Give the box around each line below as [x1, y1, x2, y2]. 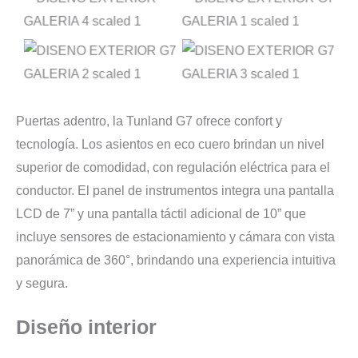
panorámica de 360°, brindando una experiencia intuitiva [16, 252, 336, 267]
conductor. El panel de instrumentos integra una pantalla [16, 182, 334, 197]
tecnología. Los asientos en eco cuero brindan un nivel [16, 136, 324, 151]
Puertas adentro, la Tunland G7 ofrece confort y [16, 113, 282, 128]
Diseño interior [16, 316, 157, 338]
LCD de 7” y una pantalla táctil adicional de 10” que [16, 205, 306, 221]
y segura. [16, 275, 68, 290]
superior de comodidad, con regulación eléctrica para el [16, 159, 330, 174]
